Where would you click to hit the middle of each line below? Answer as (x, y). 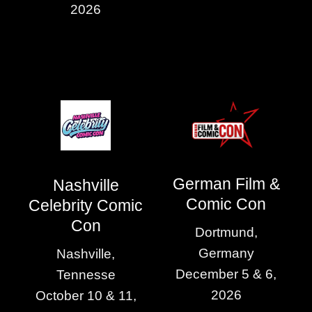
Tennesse (86, 275)
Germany (226, 253)
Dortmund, (226, 233)
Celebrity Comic (86, 205)
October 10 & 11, (86, 296)
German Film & (226, 184)
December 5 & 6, (226, 274)
